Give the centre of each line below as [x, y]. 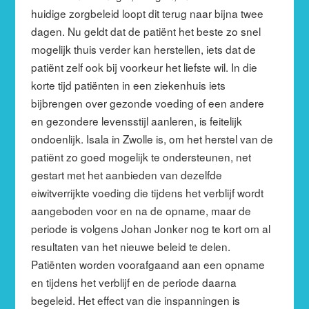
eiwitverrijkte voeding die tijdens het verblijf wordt [147, 192]
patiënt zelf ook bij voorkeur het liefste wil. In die [144, 67]
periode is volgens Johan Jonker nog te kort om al [150, 228]
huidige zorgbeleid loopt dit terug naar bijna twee [147, 13]
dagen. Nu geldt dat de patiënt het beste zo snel [146, 31]
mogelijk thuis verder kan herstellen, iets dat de [143, 49]
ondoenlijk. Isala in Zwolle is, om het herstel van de [152, 138]
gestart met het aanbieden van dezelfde [126, 174]
